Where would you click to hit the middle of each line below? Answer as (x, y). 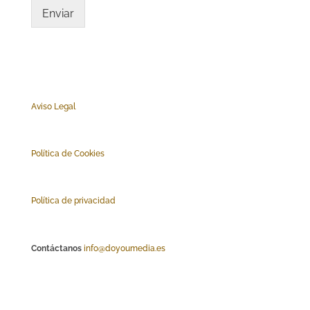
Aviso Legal (53, 106)
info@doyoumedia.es (124, 248)
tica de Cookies (74, 154)
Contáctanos (56, 248)
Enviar (58, 13)
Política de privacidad (73, 201)
